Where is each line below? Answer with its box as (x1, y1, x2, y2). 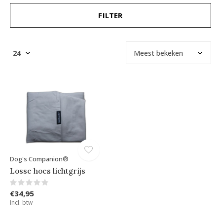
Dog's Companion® (10, 154, 69, 164)
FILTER (98, 10, 123, 20)
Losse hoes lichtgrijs (10, 166, 85, 176)
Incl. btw (10, 198, 33, 207)
